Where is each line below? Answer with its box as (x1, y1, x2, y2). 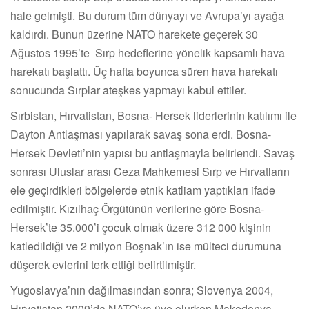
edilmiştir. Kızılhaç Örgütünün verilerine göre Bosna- (10, 201, 264, 217)
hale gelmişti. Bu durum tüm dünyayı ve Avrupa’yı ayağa (10, 8, 284, 24)
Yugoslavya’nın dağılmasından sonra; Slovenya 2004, (10, 282, 273, 299)
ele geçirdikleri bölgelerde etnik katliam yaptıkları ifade (10, 182, 275, 199)
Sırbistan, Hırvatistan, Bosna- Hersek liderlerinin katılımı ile (10, 108, 297, 124)
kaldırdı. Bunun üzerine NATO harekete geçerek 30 (10, 26, 258, 43)
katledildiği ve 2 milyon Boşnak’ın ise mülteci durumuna (10, 238, 281, 255)
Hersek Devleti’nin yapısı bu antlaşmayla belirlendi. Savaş (10, 145, 295, 161)
